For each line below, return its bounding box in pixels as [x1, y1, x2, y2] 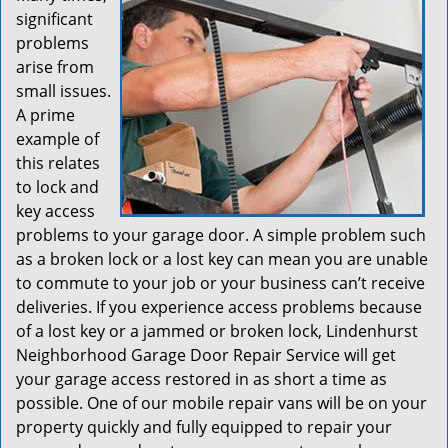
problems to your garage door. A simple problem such [16, 224, 426, 246]
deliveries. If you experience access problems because [16, 296, 422, 318]
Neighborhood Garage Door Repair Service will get [16, 344, 396, 366]
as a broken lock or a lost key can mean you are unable [16, 248, 428, 270]
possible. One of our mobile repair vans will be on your [16, 392, 427, 414]
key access [16, 200, 95, 222]
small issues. [16, 80, 111, 102]
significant [16, 8, 93, 30]
